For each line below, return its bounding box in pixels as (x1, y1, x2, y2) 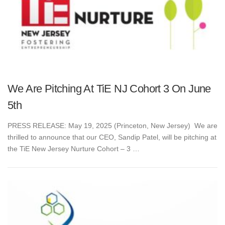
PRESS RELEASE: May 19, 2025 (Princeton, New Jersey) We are (8, 121, 217, 130)
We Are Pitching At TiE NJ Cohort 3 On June (8, 82, 211, 95)
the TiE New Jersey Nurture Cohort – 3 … (8, 144, 140, 153)
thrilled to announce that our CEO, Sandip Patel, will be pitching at (8, 133, 216, 141)
